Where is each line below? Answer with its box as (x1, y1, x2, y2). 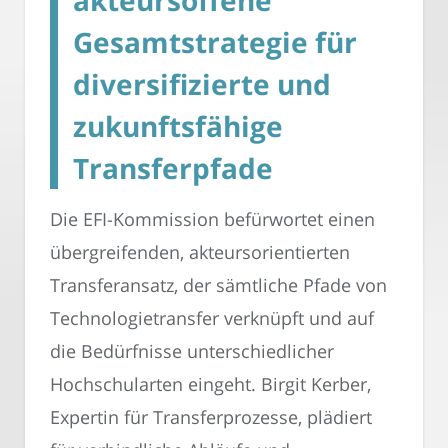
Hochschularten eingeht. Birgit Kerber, (50, 372, 371, 397)
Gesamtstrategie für (73, 23, 357, 62)
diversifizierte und (73, 65, 331, 104)
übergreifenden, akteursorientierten (50, 240, 350, 265)
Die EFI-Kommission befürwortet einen (50, 207, 375, 232)
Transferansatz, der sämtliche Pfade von (50, 273, 387, 298)
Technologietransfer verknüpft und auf (50, 306, 374, 331)
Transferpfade (73, 149, 273, 188)
